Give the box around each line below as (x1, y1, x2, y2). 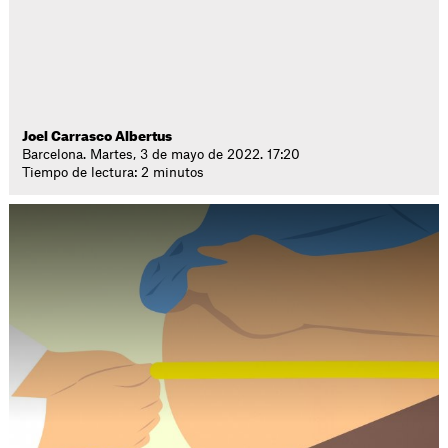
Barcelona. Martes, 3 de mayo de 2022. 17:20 (22, 148, 301, 161)
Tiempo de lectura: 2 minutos (22, 166, 205, 179)
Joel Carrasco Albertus (22, 130, 173, 143)
